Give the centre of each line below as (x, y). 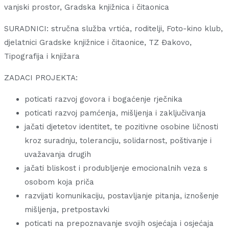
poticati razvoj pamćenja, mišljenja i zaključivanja (115, 113)
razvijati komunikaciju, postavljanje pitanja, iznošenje (122, 196)
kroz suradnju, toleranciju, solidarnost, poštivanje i (118, 141)
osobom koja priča (59, 182)
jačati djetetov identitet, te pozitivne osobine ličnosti (121, 127)
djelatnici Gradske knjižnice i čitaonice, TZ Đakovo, (98, 43)
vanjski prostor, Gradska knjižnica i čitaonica (87, 7)
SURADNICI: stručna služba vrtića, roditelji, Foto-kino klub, (113, 29)
